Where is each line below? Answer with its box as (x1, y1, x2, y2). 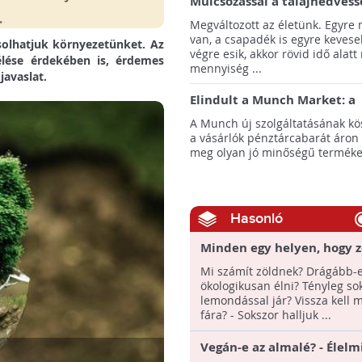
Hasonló (229, 210, 283, 227)
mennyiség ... (189, 61, 262, 76)
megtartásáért (189, 9, 279, 26)
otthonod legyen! (200, 255, 305, 272)
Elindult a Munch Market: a (189, 91, 356, 108)
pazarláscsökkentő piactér (189, 107, 351, 124)
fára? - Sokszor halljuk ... (200, 307, 331, 322)
